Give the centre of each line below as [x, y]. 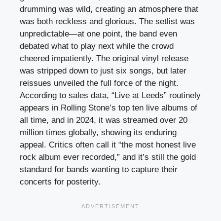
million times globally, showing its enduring [98, 132]
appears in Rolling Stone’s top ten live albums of [109, 108]
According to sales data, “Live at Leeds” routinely [110, 95]
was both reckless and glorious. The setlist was [107, 21]
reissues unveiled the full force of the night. [99, 83]
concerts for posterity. [60, 182]
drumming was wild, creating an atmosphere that [109, 9]
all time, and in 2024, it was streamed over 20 [104, 120]
